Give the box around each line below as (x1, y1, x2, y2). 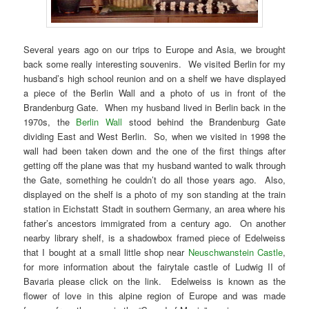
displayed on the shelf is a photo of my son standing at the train (23, 187, 286, 201)
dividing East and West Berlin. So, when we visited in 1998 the (23, 129, 286, 143)
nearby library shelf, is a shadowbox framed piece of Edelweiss (23, 230, 286, 244)
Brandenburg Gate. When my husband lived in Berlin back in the (23, 100, 286, 114)
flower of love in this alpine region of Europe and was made (23, 288, 286, 302)
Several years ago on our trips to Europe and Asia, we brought (23, 42, 286, 56)
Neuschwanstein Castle (188, 245, 283, 259)
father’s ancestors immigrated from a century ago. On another (23, 216, 286, 230)
